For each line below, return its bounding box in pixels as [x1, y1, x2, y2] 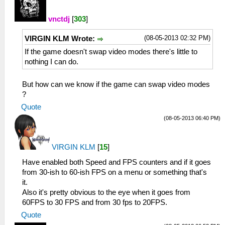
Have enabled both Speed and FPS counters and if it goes [22, 158, 211, 167]
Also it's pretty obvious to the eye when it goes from [22, 188, 190, 197]
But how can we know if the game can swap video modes [22, 80, 210, 89]
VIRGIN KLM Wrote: [25, 34, 97, 43]
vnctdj [48, 15, 70, 23]
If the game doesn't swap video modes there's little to [25, 48, 197, 56]
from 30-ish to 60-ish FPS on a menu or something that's [22, 168, 207, 177]
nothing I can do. [25, 58, 78, 66]
